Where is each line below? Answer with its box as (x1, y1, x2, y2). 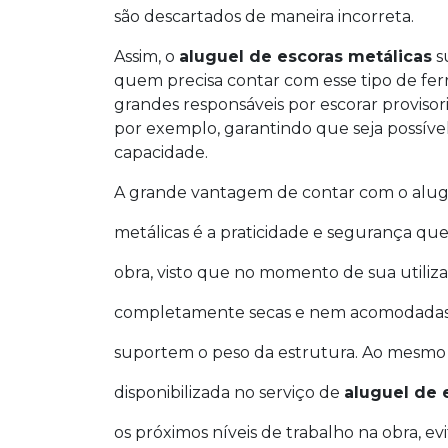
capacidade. (114, 142, 208, 162)
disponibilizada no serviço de (114, 382, 344, 402)
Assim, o (114, 46, 179, 66)
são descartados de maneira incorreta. (114, 6, 414, 26)
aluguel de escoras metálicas (179, 46, 432, 66)
